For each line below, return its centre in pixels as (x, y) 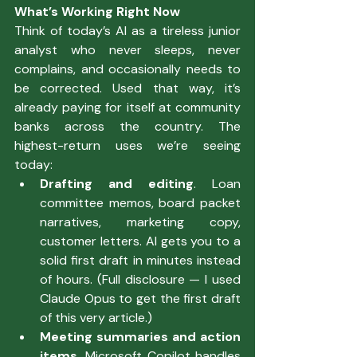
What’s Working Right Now (97, 11)
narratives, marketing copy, (140, 222)
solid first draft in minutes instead (140, 260)
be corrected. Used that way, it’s (127, 88)
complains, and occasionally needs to (127, 69)
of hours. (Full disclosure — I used (140, 279)
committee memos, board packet (140, 202)
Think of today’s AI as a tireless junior (127, 30)
